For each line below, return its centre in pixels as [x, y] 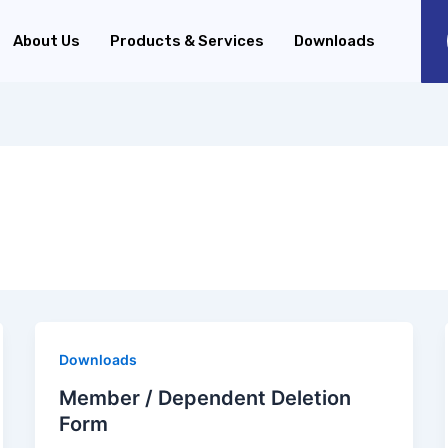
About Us [46, 41]
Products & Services [186, 41]
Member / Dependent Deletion [204, 397]
